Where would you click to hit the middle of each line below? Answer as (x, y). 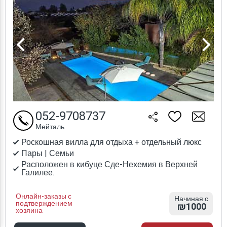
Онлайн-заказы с (44, 197)
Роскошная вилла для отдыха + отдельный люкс (111, 143)
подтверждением (44, 204)
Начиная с (191, 199)
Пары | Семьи (48, 154)
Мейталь (50, 127)
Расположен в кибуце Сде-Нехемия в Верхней (109, 165)
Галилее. (38, 173)
